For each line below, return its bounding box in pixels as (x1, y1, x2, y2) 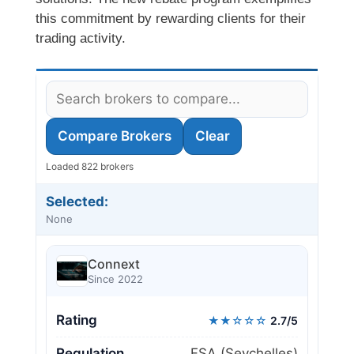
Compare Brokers (58, 128, 171, 145)
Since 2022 (88, 272, 143, 285)
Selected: (46, 194, 108, 210)
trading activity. (36, 30, 126, 46)
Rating (56, 312, 97, 329)
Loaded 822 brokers (46, 160, 134, 173)
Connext (88, 255, 140, 272)
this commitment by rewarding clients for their (36, 10, 306, 26)
